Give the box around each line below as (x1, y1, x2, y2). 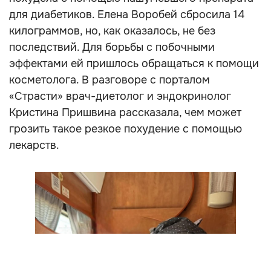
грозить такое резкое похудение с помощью (9, 122, 242, 135)
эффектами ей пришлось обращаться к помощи (9, 57, 259, 70)
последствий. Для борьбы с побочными (9, 41, 215, 54)
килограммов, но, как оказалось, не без (9, 24, 215, 38)
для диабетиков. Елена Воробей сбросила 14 (9, 8, 244, 21)
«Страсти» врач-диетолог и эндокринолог (9, 90, 231, 103)
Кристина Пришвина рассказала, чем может (9, 106, 241, 119)
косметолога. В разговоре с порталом (9, 73, 210, 87)
